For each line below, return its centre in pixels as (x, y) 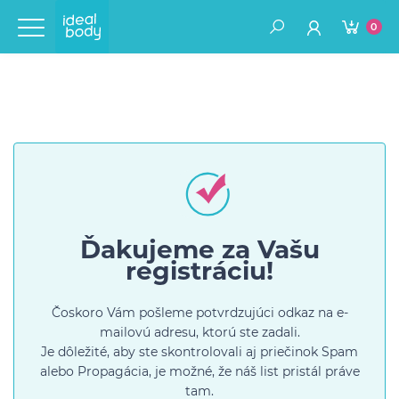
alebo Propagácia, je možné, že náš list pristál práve (199, 371)
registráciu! (199, 271)
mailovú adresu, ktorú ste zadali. (199, 332)
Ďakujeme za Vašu (199, 249)
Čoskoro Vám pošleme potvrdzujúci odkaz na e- (199, 313)
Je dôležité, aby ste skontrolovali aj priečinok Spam (199, 352)
